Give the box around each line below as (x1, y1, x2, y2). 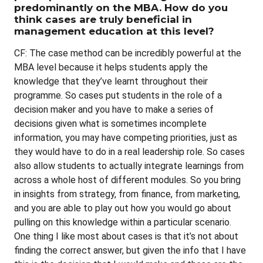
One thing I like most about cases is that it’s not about (14, 230, 238, 242)
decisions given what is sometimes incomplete (14, 117, 207, 129)
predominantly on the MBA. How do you (14, 1, 228, 14)
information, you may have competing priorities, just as (14, 131, 237, 143)
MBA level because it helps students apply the (14, 61, 208, 73)
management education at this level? (14, 25, 214, 37)
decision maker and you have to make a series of (14, 103, 214, 115)
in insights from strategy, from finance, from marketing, (14, 188, 240, 200)
